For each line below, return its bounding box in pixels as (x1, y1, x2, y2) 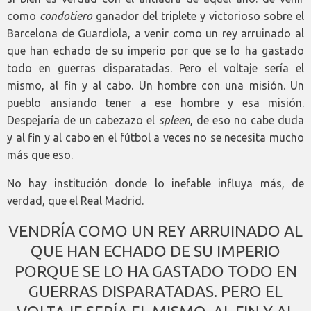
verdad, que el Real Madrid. (7, 194, 144, 208)
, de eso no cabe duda (190, 114, 304, 127)
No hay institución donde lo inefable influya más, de (7, 177, 304, 190)
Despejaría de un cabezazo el (7, 114, 159, 127)
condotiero (40, 10, 92, 23)
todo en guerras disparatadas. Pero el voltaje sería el (7, 62, 304, 75)
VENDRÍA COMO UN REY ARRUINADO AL (8, 222, 303, 240)
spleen (158, 114, 190, 127)
